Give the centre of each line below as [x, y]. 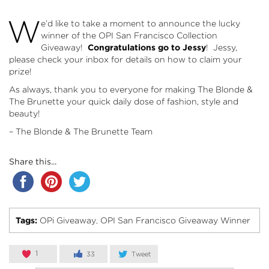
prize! [20, 71]
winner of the [70, 35]
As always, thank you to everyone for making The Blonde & [131, 89]
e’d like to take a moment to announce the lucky [141, 23]
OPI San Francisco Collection [158, 35]
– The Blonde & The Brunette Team [81, 131]
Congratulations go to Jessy [147, 47]
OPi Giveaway [68, 220]
